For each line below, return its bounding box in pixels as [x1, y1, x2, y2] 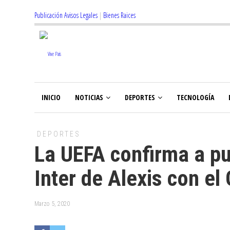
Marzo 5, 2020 [34, 200, 70, 207]
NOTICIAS [75, 92, 103, 102]
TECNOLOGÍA [177, 92, 214, 102]
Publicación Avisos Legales [34, 10, 98, 20]
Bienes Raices [103, 10, 136, 20]
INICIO [42, 92, 61, 102]
